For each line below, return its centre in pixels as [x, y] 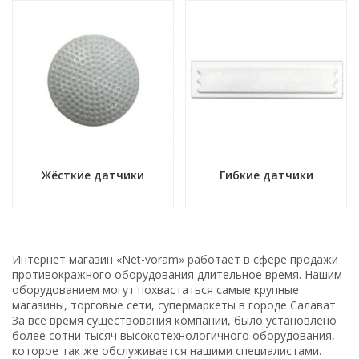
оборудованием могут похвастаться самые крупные [155, 290]
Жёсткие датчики [93, 175]
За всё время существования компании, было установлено [174, 320]
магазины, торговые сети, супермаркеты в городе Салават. [175, 305]
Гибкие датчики [266, 175]
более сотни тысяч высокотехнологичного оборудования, [173, 335]
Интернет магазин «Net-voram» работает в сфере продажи [175, 259]
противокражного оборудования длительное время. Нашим [177, 274]
